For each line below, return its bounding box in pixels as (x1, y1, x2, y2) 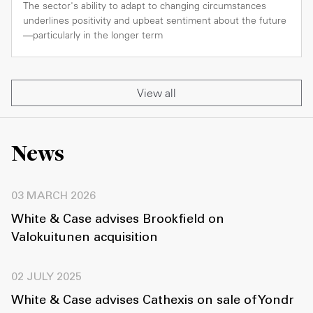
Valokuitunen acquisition (11, 232, 158, 245)
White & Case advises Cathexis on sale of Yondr (11, 295, 294, 308)
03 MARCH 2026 (11, 191, 96, 203)
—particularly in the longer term (23, 29, 163, 42)
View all (137, 86, 176, 101)
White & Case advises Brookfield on (11, 214, 224, 227)
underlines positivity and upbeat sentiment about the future (23, 14, 286, 27)
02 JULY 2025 (11, 272, 82, 284)
